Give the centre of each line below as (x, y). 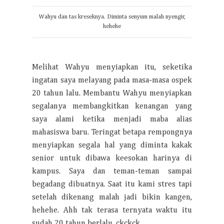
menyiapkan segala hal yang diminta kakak (112, 145)
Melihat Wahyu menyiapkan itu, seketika (112, 67)
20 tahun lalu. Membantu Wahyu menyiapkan (112, 93)
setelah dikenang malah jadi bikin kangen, (112, 197)
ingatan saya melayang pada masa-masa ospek (112, 80)
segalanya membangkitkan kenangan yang (112, 106)
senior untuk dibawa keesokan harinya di (112, 158)
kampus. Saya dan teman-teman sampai (112, 171)
